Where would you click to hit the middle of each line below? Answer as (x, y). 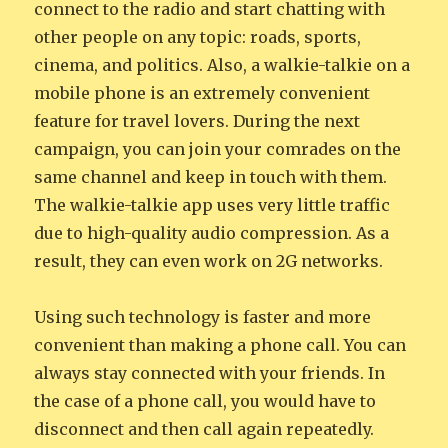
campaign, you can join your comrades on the (218, 149)
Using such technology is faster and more (203, 317)
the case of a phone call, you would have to (205, 401)
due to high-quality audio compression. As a (212, 233)
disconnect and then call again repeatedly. (204, 429)
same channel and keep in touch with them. (211, 177)
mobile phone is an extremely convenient (202, 93)
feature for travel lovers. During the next (197, 121)
